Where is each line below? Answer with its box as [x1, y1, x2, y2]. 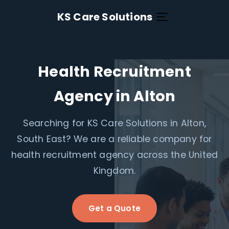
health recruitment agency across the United [11, 149, 218, 161]
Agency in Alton [53, 86, 176, 106]
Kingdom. [93, 165, 136, 177]
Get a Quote [88, 203, 141, 214]
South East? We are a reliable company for [17, 133, 212, 145]
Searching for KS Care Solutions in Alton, [22, 117, 207, 129]
